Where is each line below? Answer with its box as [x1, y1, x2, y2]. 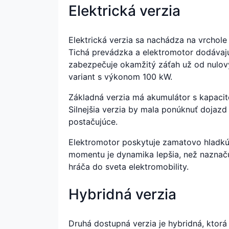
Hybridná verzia [68, 185, 176, 203]
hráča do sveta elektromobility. [68, 161, 189, 172]
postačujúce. [68, 116, 118, 127]
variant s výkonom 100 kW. [68, 71, 172, 82]
